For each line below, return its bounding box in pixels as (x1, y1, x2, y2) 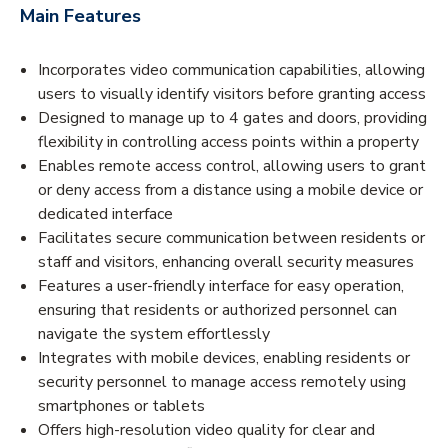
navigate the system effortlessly (38, 322, 270, 345)
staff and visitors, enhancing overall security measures (38, 250, 414, 273)
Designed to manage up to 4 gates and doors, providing (38, 106, 427, 129)
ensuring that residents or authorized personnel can (38, 298, 397, 321)
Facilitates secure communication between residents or (38, 226, 425, 249)
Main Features (20, 3, 141, 28)
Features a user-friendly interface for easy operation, (38, 274, 404, 297)
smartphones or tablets (38, 394, 205, 417)
